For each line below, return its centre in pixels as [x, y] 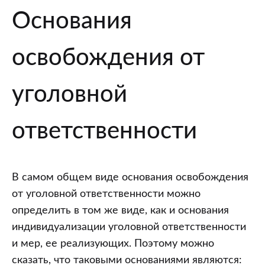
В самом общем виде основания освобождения [130, 177]
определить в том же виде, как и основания [120, 210]
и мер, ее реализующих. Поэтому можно [113, 243]
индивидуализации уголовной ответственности [129, 227]
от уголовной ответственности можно [106, 194]
